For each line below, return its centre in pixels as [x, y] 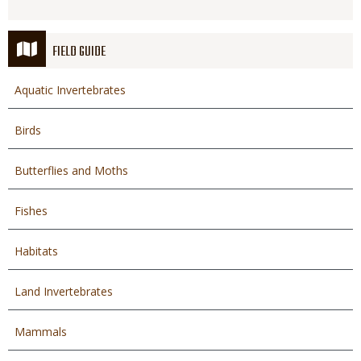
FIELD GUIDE [79, 52]
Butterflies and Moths [71, 170]
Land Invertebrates [64, 291]
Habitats [36, 251]
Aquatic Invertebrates [70, 89]
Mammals [41, 331]
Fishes [31, 210]
